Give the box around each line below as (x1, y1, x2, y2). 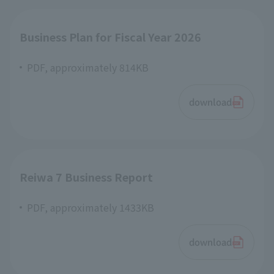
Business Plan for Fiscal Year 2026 (20, 29, 201, 45)
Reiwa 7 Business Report (20, 169, 153, 185)
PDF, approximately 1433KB (27, 200, 154, 215)
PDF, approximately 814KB (27, 60, 149, 75)
